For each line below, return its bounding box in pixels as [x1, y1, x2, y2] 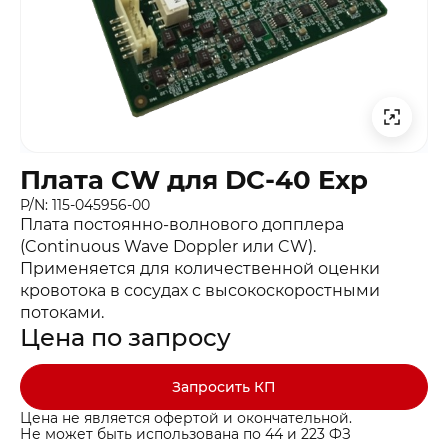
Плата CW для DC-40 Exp [20, 164, 368, 197]
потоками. [20, 303, 104, 323]
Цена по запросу [20, 323, 231, 353]
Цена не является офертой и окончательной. [20, 409, 352, 428]
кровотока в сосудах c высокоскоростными [20, 281, 380, 301]
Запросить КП [172, 378, 276, 397]
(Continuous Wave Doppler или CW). [20, 237, 316, 257]
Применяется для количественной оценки [20, 259, 380, 279]
